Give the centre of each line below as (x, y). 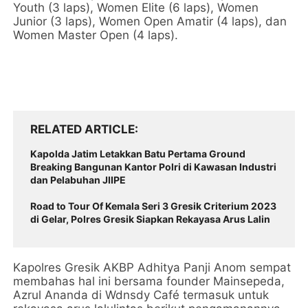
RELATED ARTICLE (83, 129)
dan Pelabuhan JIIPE (78, 180)
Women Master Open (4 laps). (96, 35)
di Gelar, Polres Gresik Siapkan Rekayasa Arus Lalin (151, 219)
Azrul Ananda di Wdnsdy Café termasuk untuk (141, 295)
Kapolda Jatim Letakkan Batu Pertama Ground (138, 154)
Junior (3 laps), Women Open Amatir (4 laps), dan (150, 21)
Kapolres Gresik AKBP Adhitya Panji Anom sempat (152, 267)
